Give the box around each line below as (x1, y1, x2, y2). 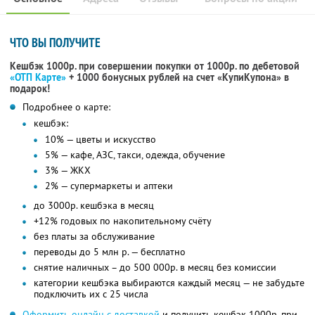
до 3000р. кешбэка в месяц (34, 199, 154, 212)
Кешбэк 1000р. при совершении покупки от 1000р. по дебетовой (10, 60, 300, 73)
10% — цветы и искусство (45, 133, 156, 146)
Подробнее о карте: (22, 101, 110, 114)
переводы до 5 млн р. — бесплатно (34, 245, 186, 259)
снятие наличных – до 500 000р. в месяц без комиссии (34, 261, 276, 274)
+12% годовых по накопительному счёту (34, 214, 212, 228)
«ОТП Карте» (10, 71, 66, 84)
